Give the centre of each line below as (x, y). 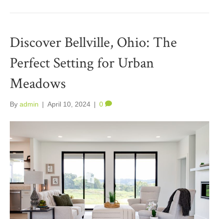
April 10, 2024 (69, 104)
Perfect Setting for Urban (82, 63)
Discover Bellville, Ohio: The (93, 43)
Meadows (38, 84)
